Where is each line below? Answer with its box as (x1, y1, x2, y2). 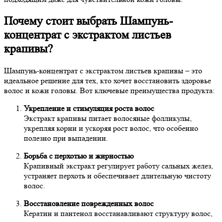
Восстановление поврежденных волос (24, 198, 154, 208)
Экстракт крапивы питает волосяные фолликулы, (24, 113, 192, 123)
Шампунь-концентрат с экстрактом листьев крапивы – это (4, 65, 202, 75)
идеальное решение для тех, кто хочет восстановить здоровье (4, 75, 211, 85)
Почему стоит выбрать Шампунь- (4, 14, 173, 28)
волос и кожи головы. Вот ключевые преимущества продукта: (4, 85, 215, 95)
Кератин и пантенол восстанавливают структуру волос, (24, 208, 213, 218)
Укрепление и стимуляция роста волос (24, 103, 154, 113)
